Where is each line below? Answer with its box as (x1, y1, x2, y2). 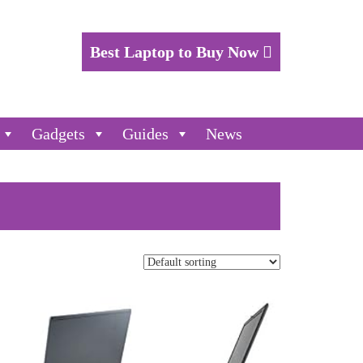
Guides (122, 125, 169, 143)
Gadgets (32, 125, 85, 143)
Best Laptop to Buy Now (90, 43, 263, 61)
